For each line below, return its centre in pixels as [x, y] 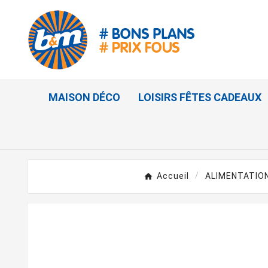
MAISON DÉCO [84, 98]
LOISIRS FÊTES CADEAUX [200, 98]
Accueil [173, 176]
